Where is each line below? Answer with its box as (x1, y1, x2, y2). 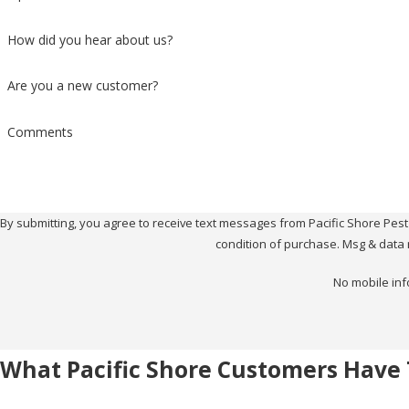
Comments (6, 123, 73, 142)
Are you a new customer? (6, 77, 158, 95)
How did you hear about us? (6, 30, 173, 48)
